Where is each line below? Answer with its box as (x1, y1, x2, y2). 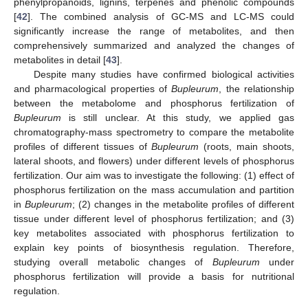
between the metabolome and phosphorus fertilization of (14, 97, 294, 109)
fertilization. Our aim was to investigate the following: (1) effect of (14, 169, 294, 181)
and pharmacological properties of (14, 82, 172, 94)
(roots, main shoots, (199, 140, 294, 152)
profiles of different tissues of (14, 140, 152, 152)
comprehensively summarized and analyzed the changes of (14, 39, 294, 51)
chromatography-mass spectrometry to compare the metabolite (14, 126, 294, 137)
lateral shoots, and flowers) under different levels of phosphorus (14, 155, 294, 166)
